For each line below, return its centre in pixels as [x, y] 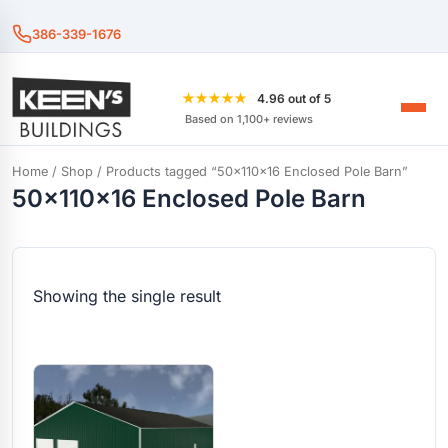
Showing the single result [127, 296]
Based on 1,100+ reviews [248, 119]
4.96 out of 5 [293, 98]
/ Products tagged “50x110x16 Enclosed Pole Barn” [250, 171]
